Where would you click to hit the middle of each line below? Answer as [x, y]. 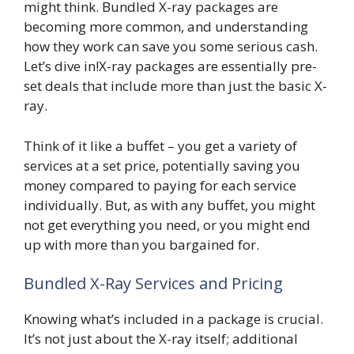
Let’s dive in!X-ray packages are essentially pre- [170, 66]
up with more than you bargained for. [141, 244]
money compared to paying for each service [160, 185]
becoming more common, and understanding [166, 26]
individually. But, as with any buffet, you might [169, 205]
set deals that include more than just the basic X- [175, 86]
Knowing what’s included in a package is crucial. [173, 319]
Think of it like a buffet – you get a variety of [160, 145]
